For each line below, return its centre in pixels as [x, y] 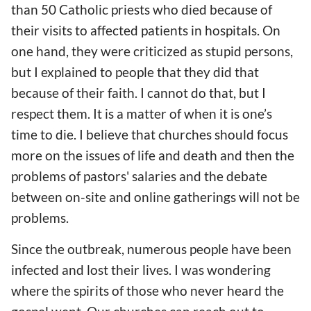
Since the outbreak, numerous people [121, 249]
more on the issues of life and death [114, 155]
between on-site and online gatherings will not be [155, 196]
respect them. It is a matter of [98, 113]
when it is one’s [228, 113]
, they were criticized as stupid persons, [179, 51]
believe [107, 134]
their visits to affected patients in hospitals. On [146, 30]
